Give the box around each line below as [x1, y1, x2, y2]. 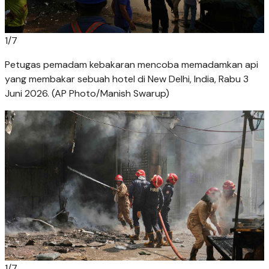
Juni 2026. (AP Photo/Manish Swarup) [5, 87, 169, 100]
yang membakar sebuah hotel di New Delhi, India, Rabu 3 [5, 73, 249, 86]
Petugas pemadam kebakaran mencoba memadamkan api [5, 58, 258, 71]
